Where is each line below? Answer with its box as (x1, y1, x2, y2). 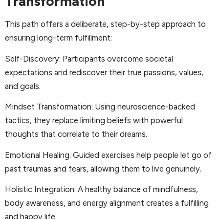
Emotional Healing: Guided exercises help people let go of (5, 150, 212, 160)
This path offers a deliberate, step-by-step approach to (5, 19, 206, 29)
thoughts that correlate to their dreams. (5, 129, 147, 139)
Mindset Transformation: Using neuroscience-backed (5, 102, 195, 112)
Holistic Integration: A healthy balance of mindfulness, (5, 184, 198, 194)
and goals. (5, 81, 41, 91)
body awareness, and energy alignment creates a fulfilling (5, 197, 209, 208)
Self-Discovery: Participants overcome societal (5, 53, 173, 64)
